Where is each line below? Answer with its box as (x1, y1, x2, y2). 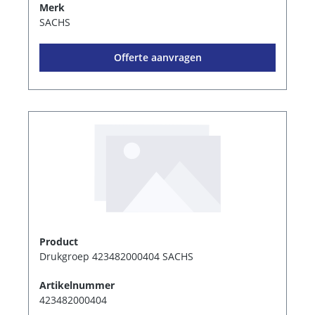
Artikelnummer (39, 278, 115, 292)
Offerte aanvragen (113, 50, 202, 64)
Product (39, 235, 78, 249)
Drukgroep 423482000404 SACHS (39, 250, 193, 264)
